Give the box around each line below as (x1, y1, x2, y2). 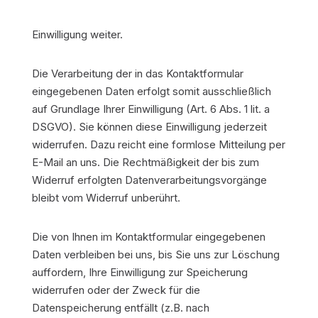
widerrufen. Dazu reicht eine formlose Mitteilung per (31, 138, 285, 151)
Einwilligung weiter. (31, 28, 123, 41)
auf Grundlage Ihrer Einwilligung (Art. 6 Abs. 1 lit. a (31, 102, 270, 116)
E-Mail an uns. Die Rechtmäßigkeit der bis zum (31, 155, 259, 169)
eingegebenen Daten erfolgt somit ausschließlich (31, 84, 271, 98)
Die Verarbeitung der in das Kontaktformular (31, 67, 243, 80)
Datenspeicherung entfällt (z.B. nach (31, 301, 209, 314)
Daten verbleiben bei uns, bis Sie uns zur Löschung (31, 248, 280, 261)
